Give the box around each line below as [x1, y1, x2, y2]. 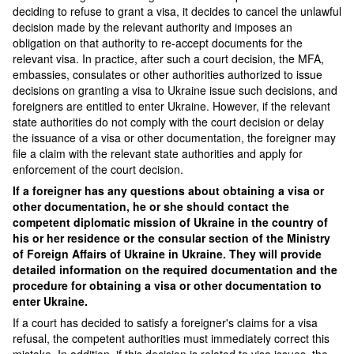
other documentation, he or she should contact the [13, 198, 289, 214]
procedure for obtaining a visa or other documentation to [13, 277, 322, 293]
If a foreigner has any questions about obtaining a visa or [13, 183, 324, 198]
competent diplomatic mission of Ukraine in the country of [13, 214, 328, 230]
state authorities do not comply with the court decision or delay [13, 114, 324, 130]
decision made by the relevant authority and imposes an [13, 19, 292, 35]
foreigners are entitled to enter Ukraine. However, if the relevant [13, 98, 330, 114]
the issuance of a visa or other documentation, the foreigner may [13, 130, 336, 145]
